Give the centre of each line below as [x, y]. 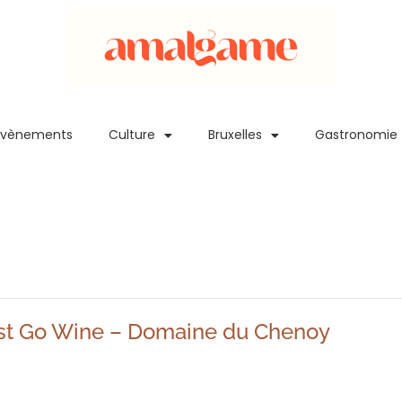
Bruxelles [236, 135]
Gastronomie [357, 135]
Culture [132, 135]
